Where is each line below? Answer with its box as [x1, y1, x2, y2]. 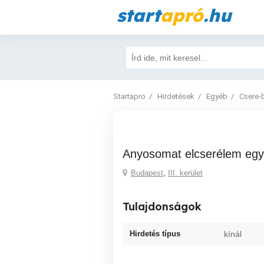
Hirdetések [157, 92, 194, 101]
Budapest [131, 169, 163, 177]
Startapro [113, 92, 146, 101]
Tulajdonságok [123, 200, 202, 213]
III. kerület [168, 169, 203, 177]
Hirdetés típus [130, 229, 180, 238]
